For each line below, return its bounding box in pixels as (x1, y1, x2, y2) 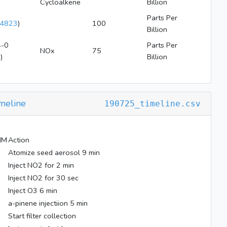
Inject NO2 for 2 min (8, 160, 74, 170)
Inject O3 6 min (8, 185, 57, 196)
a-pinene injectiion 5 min (8, 198, 88, 208)
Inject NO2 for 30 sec (8, 173, 79, 183)
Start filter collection (8, 211, 76, 221)
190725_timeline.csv (104, 99, 201, 108)
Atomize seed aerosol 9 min (8, 147, 100, 158)
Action (8, 135, 29, 145)
